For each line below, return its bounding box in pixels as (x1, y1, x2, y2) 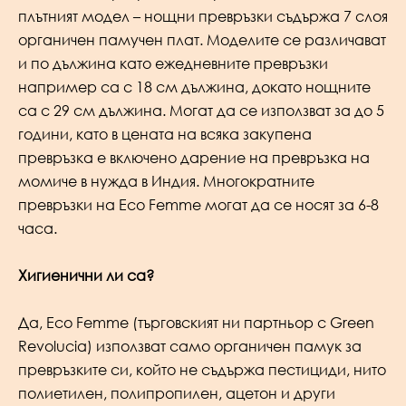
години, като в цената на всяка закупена (18, 125, 312, 144)
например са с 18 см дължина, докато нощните (18, 78, 371, 97)
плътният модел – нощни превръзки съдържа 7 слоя (18, 7, 388, 26)
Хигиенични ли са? (18, 266, 154, 285)
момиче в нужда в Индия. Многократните (18, 172, 314, 191)
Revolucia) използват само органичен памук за (18, 336, 362, 355)
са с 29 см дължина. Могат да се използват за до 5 (18, 101, 384, 121)
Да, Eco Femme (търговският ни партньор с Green (18, 313, 374, 332)
